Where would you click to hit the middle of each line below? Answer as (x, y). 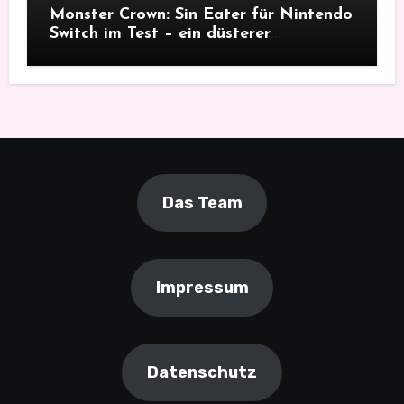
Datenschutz (202, 373)
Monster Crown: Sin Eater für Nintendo (201, 15)
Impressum (202, 288)
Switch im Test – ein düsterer (160, 34)
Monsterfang (99, 53)
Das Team (202, 203)
